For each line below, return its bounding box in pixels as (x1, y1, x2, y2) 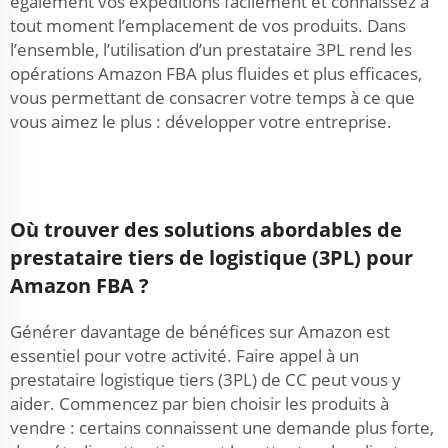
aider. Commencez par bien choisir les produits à (10, 392, 389, 415)
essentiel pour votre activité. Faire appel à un (10, 344, 359, 367)
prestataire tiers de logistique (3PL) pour (10, 244, 413, 271)
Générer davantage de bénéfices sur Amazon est (10, 320, 390, 343)
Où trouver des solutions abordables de (10, 216, 402, 243)
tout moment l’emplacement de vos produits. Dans (10, 14, 406, 37)
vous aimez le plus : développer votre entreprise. (10, 110, 392, 133)
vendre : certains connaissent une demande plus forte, (10, 416, 434, 439)
